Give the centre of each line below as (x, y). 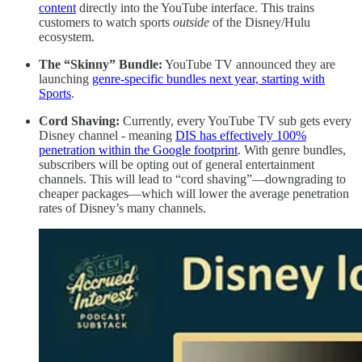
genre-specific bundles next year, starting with (208, 78)
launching (65, 78)
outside (191, 22)
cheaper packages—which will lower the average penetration (194, 193)
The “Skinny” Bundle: (101, 64)
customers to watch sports (106, 22)
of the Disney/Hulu (260, 22)
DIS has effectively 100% (241, 135)
